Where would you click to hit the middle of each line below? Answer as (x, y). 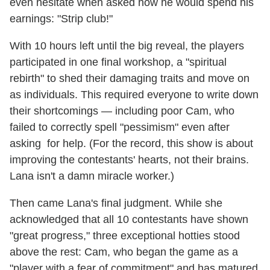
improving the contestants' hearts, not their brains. (129, 160)
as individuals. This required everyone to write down (134, 95)
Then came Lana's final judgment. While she (116, 203)
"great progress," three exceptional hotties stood (125, 236)
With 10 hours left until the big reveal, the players (127, 46)
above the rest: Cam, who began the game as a (124, 252)
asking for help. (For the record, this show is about (131, 144)
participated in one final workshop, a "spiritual (118, 62)
